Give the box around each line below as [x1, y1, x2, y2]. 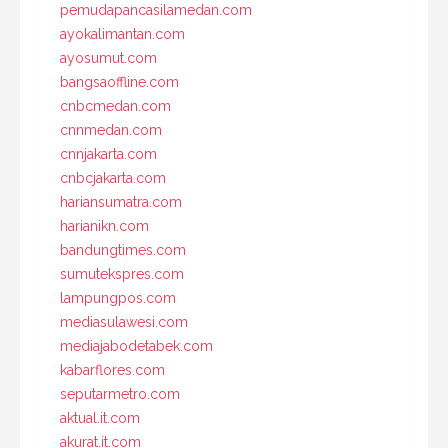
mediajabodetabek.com [60, 337, 213, 354]
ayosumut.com [60, 49, 157, 66]
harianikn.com [60, 217, 149, 234]
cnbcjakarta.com [60, 169, 166, 186]
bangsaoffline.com [60, 73, 179, 90]
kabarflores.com [60, 361, 165, 378]
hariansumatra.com [60, 193, 182, 210]
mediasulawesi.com [60, 313, 188, 330]
